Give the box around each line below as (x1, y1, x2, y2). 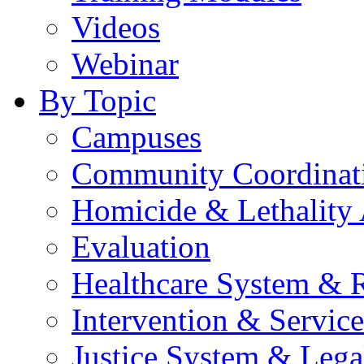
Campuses (71, 119, 201, 154)
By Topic (39, 82, 156, 118)
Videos (71, 9, 160, 45)
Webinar (71, 45, 179, 81)
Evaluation (71, 228, 210, 264)
